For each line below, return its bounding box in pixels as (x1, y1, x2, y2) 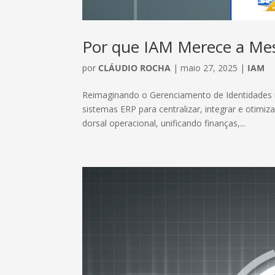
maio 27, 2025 (180, 61, 238, 74)
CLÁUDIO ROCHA (98, 61, 171, 74)
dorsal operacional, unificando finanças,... (82, 117, 246, 129)
